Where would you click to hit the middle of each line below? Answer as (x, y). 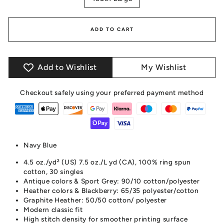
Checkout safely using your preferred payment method (112, 92)
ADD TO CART (112, 29)
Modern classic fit (53, 209)
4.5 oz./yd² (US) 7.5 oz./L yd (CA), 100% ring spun (107, 162)
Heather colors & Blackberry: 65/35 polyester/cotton (111, 190)
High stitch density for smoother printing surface (106, 219)
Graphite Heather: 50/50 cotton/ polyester (95, 200)
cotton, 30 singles (53, 171)
